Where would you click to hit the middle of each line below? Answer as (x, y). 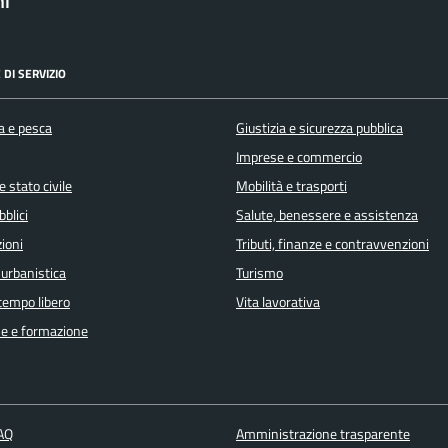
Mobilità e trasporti (291, 185)
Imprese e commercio (299, 156)
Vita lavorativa (278, 301)
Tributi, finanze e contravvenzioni (332, 243)
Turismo (259, 272)
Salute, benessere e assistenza (327, 214)
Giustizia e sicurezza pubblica (319, 127)
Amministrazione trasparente (322, 434)
